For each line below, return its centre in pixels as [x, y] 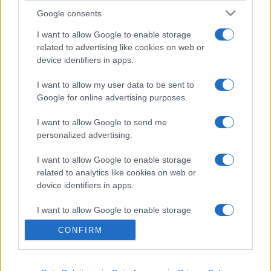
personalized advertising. [85, 135]
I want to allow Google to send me [102, 122]
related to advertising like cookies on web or [121, 47]
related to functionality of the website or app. [122, 223]
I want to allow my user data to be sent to [116, 85]
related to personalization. [87, 260]
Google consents [69, 13]
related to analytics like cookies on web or [116, 172]
